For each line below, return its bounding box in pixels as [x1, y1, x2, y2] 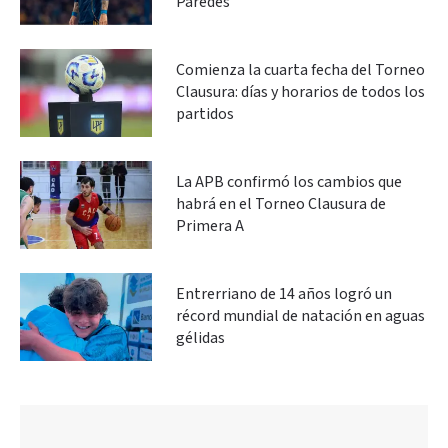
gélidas [176, 327, 225, 349]
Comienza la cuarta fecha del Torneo [176, 59, 425, 81]
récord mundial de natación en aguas [176, 305, 425, 327]
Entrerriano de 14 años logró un [176, 283, 392, 305]
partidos [176, 103, 234, 125]
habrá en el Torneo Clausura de [176, 193, 386, 215]
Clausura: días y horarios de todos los [176, 81, 425, 103]
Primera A [176, 215, 244, 237]
